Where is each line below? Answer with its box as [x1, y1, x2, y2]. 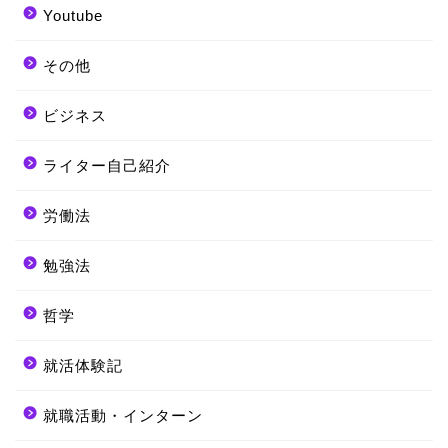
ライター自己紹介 [43, 157, 171, 175]
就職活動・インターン [43, 407, 203, 425]
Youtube [43, 7, 103, 25]
